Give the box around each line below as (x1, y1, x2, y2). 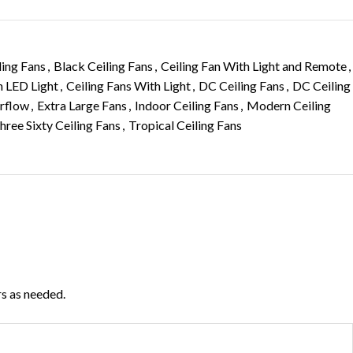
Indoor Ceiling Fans (135, 98, 239, 113)
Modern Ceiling (247, 98, 331, 113)
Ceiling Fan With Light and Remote (161, 58, 347, 73)
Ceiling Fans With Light (66, 78, 191, 93)
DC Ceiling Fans (199, 78, 284, 93)
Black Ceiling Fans (54, 58, 153, 73)
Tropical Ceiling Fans (128, 117, 242, 132)
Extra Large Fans (37, 98, 127, 113)
